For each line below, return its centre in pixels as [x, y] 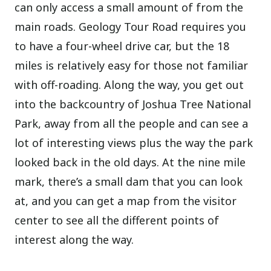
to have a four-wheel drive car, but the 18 [122, 46]
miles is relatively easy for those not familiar [132, 66]
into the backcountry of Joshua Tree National [133, 104]
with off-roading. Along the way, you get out [129, 85]
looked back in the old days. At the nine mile [130, 162]
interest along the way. [74, 240]
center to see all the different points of [117, 220]
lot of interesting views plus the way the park [134, 143]
